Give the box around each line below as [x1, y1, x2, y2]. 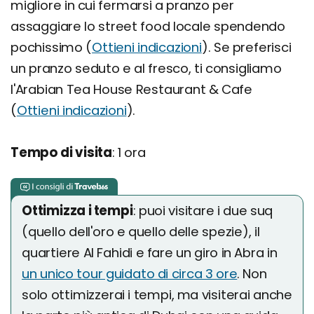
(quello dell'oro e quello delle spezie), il [22, 223, 260, 241]
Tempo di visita [11, 144, 112, 162]
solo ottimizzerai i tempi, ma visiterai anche [22, 286, 292, 304]
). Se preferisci [201, 39, 292, 57]
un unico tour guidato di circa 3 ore [22, 265, 238, 283]
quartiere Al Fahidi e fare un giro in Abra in [22, 244, 278, 262]
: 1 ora [112, 144, 146, 162]
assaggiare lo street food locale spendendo [11, 18, 286, 36]
